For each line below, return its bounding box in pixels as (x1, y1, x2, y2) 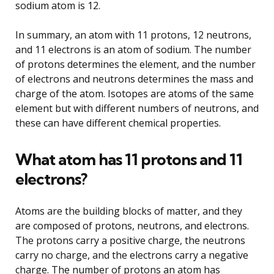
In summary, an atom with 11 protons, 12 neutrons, (15, 28, 251, 42)
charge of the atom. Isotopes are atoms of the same (15, 86, 254, 100)
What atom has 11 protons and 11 (15, 149, 242, 169)
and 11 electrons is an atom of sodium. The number (15, 42, 251, 56)
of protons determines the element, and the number (15, 57, 256, 71)
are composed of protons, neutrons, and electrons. (15, 218, 249, 232)
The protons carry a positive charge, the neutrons (15, 233, 245, 247)
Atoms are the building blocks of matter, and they (15, 204, 242, 218)
